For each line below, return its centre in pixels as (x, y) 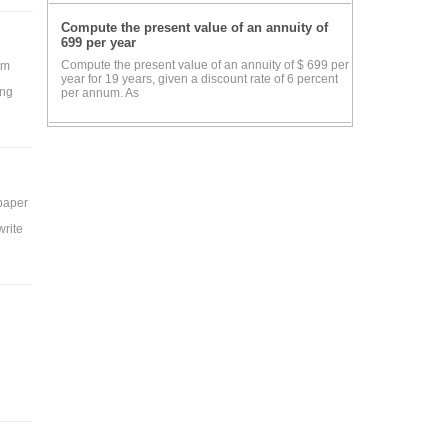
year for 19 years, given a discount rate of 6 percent (199, 79)
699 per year (98, 43)
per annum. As (100, 93)
